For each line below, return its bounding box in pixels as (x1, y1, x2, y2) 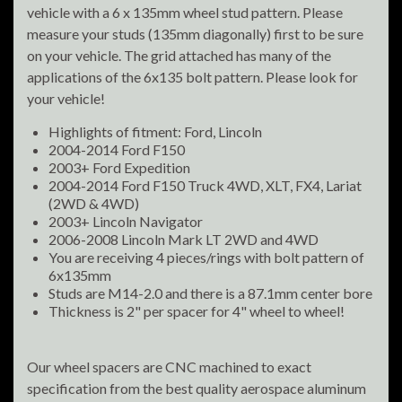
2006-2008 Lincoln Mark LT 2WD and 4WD (48, 231, 319, 249)
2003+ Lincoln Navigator (48, 213, 203, 231)
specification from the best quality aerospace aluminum (27, 380, 366, 398)
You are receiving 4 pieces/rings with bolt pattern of (48, 249, 364, 267)
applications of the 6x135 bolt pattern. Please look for (27, 68, 358, 86)
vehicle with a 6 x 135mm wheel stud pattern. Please (27, 4, 343, 22)
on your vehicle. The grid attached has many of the (27, 47, 331, 65)
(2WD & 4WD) (48, 195, 139, 213)
